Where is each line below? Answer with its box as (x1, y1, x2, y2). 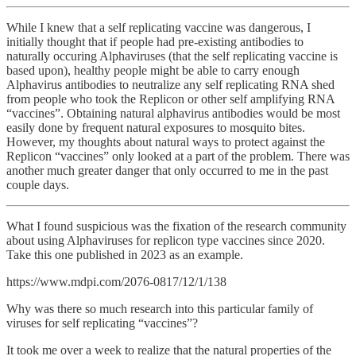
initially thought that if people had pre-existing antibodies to (6, 35, 304, 49)
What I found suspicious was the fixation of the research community (6, 219, 346, 234)
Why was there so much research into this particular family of (6, 302, 313, 316)
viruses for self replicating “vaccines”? (6, 316, 198, 331)
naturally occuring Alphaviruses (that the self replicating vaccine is (6, 49, 338, 64)
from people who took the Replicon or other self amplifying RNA (6, 92, 335, 106)
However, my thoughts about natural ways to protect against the (6, 135, 325, 149)
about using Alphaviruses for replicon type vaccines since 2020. (6, 234, 325, 248)
